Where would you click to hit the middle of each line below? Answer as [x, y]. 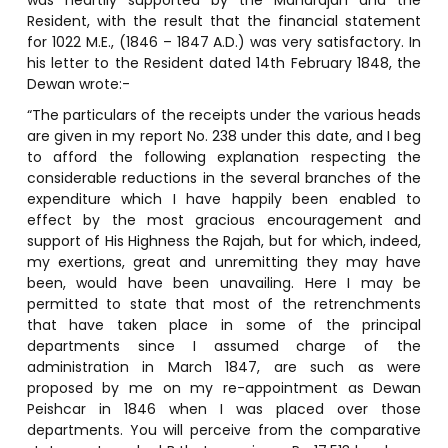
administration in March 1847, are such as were [224, 366]
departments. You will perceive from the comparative [224, 429]
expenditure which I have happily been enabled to [224, 198]
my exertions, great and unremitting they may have [224, 261]
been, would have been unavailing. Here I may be [224, 282]
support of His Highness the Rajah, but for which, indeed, [224, 240]
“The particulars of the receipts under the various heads [224, 114]
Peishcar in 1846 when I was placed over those [224, 408]
